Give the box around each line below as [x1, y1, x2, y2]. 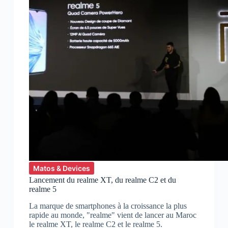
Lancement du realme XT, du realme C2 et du [28, 176, 176, 185]
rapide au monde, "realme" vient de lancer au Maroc [28, 211, 196, 220]
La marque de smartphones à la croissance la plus [28, 202, 187, 211]
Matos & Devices [33, 164, 90, 173]
